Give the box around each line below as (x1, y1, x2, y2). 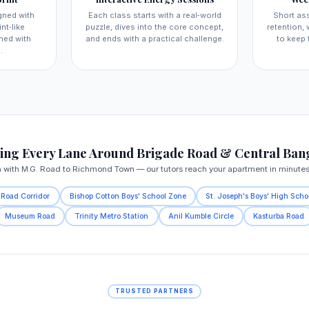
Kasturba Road (252, 211, 304, 221)
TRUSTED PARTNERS (115, 287, 194, 295)
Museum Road (5, 211, 56, 221)
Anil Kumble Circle (168, 211, 234, 221)
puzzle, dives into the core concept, (86, 22, 223, 32)
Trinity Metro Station (74, 211, 149, 221)
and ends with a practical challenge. (85, 34, 224, 44)
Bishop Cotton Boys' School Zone (69, 191, 186, 201)
